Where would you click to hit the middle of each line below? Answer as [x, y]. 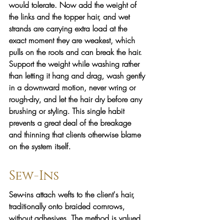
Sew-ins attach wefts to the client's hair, [73, 194]
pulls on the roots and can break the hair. [77, 52]
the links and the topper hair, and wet [70, 16]
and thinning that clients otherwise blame [76, 134]
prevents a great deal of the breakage [71, 123]
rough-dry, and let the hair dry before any [77, 99]
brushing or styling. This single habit [68, 111]
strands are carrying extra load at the [69, 28]
